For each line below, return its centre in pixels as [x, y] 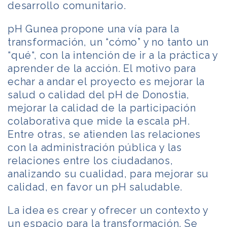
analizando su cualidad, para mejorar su [108, 174]
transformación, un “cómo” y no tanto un [108, 42]
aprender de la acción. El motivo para [102, 68]
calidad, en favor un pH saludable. [95, 187]
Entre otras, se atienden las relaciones [104, 134]
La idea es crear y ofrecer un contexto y [108, 210]
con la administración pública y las [95, 147]
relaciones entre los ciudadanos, [90, 160]
